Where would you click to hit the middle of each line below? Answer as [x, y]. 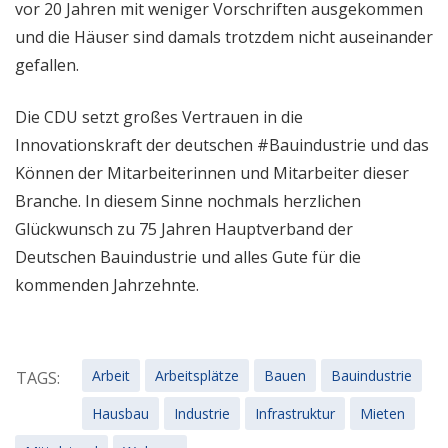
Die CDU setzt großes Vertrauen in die [159, 116]
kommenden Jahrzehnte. [107, 284]
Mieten [382, 413]
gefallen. [47, 64]
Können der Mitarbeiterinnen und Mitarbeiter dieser [212, 172]
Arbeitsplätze [197, 375]
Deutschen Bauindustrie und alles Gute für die [188, 256]
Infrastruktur [295, 413]
